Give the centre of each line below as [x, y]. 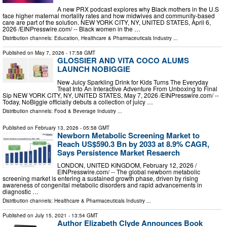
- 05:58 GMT [94, 127]
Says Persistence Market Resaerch [119, 152]
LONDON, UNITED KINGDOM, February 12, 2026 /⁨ [127, 165]
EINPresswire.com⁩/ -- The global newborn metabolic [129, 172]
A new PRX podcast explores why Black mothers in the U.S [138, 9]
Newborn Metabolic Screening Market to [128, 135]
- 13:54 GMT [82, 216]
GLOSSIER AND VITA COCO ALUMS [123, 61]
